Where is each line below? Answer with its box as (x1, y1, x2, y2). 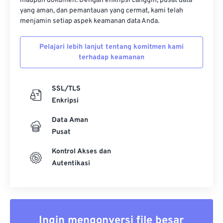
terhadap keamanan (79, 53, 144, 62)
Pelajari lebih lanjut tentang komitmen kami (39, 43, 184, 51)
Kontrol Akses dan (52, 147, 111, 156)
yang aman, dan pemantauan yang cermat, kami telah (20, 6, 183, 15)
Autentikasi (52, 159, 90, 168)
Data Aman (52, 116, 88, 124)
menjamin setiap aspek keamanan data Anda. (20, 17, 159, 25)
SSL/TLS (52, 85, 81, 93)
